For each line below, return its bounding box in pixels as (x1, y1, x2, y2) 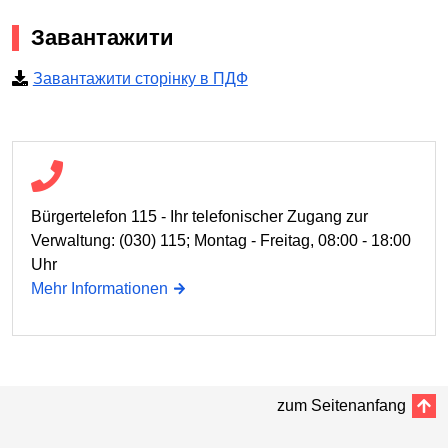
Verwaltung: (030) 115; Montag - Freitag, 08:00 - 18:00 (31, 232, 411, 250)
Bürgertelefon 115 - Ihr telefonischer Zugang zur (31, 208, 368, 226)
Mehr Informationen (31, 280, 168, 298)
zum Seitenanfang (277, 397, 406, 415)
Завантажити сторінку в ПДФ (32, 70, 248, 88)
